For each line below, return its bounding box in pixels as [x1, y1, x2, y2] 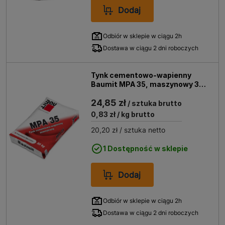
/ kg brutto [116, 110, 155, 119]
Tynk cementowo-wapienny [91, 71, 192, 79]
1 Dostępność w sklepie [103, 144, 188, 153]
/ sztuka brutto [126, 99, 182, 107]
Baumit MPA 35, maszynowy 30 [91, 80, 204, 88]
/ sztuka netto [118, 126, 166, 134]
